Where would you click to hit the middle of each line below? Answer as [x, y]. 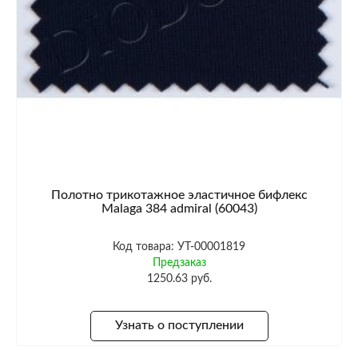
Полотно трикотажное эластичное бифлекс [179, 195]
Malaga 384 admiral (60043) [179, 208]
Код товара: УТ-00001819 [179, 247]
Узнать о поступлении [179, 326]
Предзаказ [179, 263]
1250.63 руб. [179, 278]
